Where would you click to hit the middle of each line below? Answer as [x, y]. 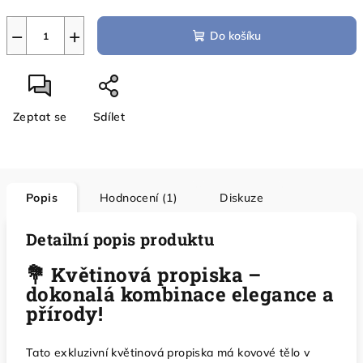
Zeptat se [40, 117]
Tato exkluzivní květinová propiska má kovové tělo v [168, 352]
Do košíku [235, 36]
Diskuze [242, 198]
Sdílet [109, 117]
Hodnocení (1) [139, 198]
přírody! [65, 314]
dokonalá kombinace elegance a [180, 294]
